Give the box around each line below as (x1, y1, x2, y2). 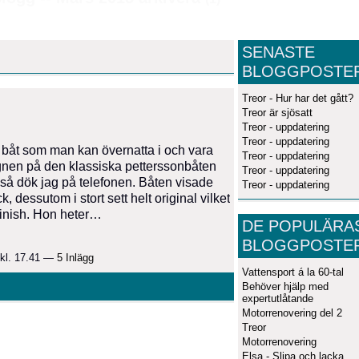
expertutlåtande (242, 292, 313, 305)
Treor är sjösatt (242, 106, 313, 119)
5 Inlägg (57, 251, 94, 264)
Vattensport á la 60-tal (242, 265, 344, 278)
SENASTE (242, 42, 315, 61)
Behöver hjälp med (242, 280, 329, 292)
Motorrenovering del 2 (242, 306, 342, 319)
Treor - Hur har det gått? (242, 91, 353, 104)
